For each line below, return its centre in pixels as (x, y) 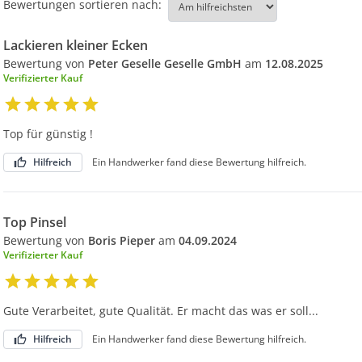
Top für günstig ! (48, 134)
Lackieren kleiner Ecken (76, 45)
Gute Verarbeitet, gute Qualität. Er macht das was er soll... (161, 311)
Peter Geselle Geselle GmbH (165, 63)
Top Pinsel (35, 222)
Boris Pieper (122, 240)
